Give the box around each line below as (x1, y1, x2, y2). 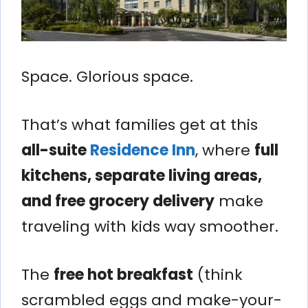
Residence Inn (90, 139, 195, 161)
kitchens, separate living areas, (21, 164, 262, 186)
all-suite (21, 139, 90, 161)
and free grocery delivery (21, 190, 214, 212)
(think (193, 263, 243, 285)
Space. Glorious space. (21, 65, 193, 87)
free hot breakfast (54, 263, 193, 285)
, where (195, 139, 254, 161)
